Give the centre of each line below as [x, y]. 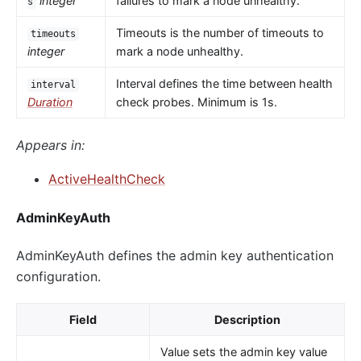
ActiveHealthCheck [107, 179]
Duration [50, 102]
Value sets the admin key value [243, 351]
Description [247, 319]
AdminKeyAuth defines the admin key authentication [175, 255]
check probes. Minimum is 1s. [196, 102]
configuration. [58, 276]
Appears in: [50, 145]
